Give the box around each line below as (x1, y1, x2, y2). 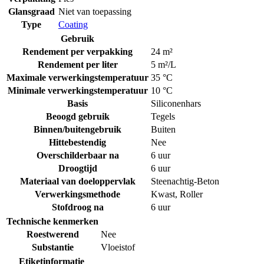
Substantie (31, 242, 74, 253)
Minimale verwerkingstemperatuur (7, 85, 148, 96)
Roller (180, 189, 203, 200)
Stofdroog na (51, 202, 104, 213)
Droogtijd (58, 163, 97, 174)
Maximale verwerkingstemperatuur (6, 72, 148, 83)
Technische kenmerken (6, 216, 98, 227)
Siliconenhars (151, 98, 201, 109)
